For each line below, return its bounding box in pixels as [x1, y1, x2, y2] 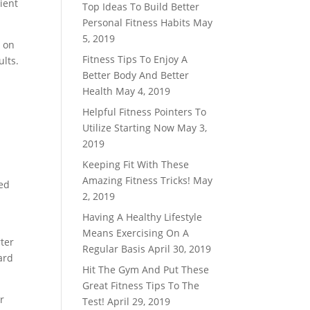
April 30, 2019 [148, 242, 212, 255]
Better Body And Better [82, 69, 190, 82]
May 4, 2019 [116, 84, 171, 98]
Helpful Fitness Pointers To [82, 105, 207, 118]
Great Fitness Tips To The [82, 279, 200, 292]
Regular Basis [82, 242, 146, 255]
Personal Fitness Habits [82, 16, 191, 29]
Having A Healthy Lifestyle [82, 210, 203, 224]
